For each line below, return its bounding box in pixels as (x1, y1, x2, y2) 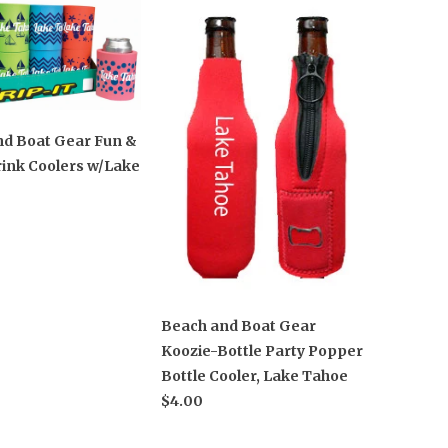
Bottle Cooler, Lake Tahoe (161, 366, 348, 385)
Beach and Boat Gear (161, 316, 316, 335)
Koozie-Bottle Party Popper (161, 341, 363, 360)
